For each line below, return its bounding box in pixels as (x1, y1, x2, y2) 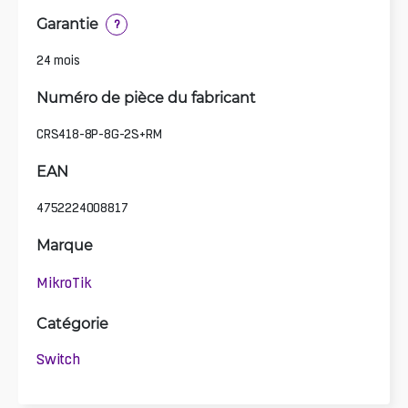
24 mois (36, 52, 80, 67)
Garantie (36, 13, 98, 33)
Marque (36, 234, 93, 254)
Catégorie (36, 312, 108, 332)
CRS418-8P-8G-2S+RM (36, 126, 162, 141)
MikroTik (36, 274, 92, 291)
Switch (36, 351, 80, 368)
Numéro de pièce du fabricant (36, 87, 256, 107)
